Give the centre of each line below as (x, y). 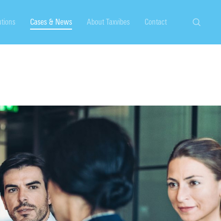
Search (207, 29)
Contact (156, 22)
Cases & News (51, 22)
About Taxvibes (108, 22)
